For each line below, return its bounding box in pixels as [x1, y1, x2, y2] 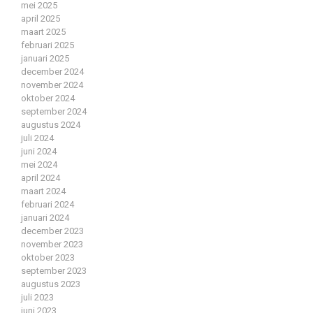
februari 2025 [21, 40, 74, 51]
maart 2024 [21, 186, 66, 197]
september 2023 [21, 265, 87, 277]
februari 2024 [21, 199, 74, 210]
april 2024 [21, 173, 60, 184]
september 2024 [21, 106, 87, 117]
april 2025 [21, 13, 60, 24]
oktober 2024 [21, 93, 75, 104]
